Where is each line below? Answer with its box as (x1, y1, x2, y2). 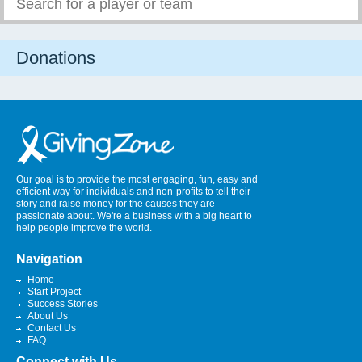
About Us (27, 310, 68, 322)
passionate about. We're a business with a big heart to (16, 210, 252, 221)
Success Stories (27, 298, 98, 309)
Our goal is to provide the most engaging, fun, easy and (16, 174, 258, 185)
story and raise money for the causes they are (16, 198, 215, 209)
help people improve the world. (16, 222, 152, 234)
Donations (16, 48, 95, 68)
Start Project (27, 286, 81, 297)
